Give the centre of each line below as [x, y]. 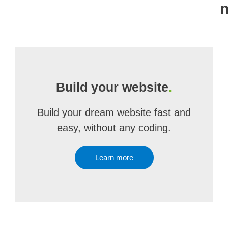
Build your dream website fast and [114, 112]
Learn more [114, 158]
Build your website [112, 87]
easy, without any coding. [114, 128]
